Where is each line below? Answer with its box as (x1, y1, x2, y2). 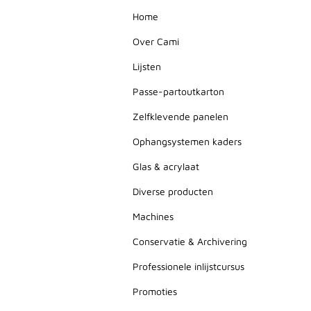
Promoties (133, 285, 177, 297)
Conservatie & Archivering (133, 235, 247, 247)
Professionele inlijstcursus (133, 260, 244, 272)
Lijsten (133, 60, 161, 72)
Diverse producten (133, 185, 213, 197)
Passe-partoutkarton (133, 85, 224, 97)
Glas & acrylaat (133, 160, 199, 172)
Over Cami (133, 35, 179, 47)
